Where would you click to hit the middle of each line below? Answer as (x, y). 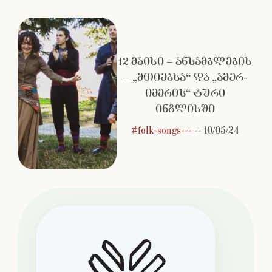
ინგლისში (185, 109)
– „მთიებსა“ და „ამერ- (185, 78)
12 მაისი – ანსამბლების (185, 62)
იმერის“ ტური (185, 93)
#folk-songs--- (161, 131)
